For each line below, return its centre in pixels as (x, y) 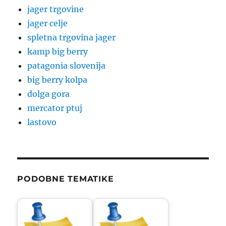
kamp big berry (58, 52)
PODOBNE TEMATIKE (66, 179)
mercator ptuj (55, 108)
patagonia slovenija (67, 66)
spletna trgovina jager (72, 38)
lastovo (42, 122)
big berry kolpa (58, 80)
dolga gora (49, 94)
